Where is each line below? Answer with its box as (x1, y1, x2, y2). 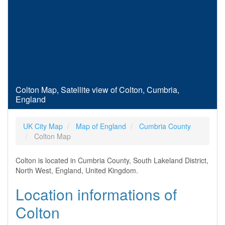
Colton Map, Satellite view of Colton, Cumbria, (16, 84, 179, 95)
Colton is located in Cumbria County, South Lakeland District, (16, 155, 208, 165)
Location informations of (16, 183, 177, 205)
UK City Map (23, 121, 63, 131)
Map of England (76, 121, 126, 131)
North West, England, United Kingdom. (16, 165, 138, 175)
